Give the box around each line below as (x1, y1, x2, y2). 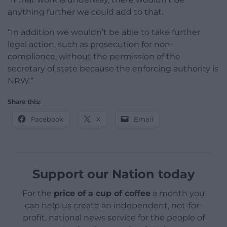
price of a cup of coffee (54, 188, 150, 199)
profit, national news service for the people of (22, 213, 205, 223)
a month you (150, 188, 205, 199)
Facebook (31, 115, 63, 124)
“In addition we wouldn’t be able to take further (8, 27, 200, 37)
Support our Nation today (32, 167, 195, 182)
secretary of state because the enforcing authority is (8, 64, 218, 74)
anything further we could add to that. (8, 7, 163, 17)
